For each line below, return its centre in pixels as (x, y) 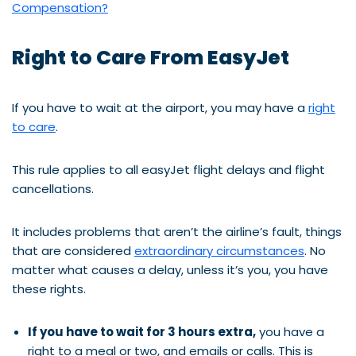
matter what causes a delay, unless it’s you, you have (170, 269)
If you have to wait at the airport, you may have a (160, 107)
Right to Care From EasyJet (151, 57)
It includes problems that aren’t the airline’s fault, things (177, 231)
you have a (290, 331)
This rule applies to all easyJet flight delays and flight (168, 169)
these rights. (49, 288)
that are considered (73, 250)
